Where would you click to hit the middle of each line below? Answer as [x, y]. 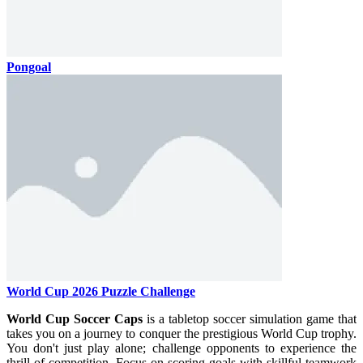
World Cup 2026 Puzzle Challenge [101, 291]
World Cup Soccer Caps [75, 318]
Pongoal [29, 66]
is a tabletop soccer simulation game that [250, 318]
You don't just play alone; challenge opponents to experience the [181, 348]
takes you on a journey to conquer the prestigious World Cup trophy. [181, 333]
